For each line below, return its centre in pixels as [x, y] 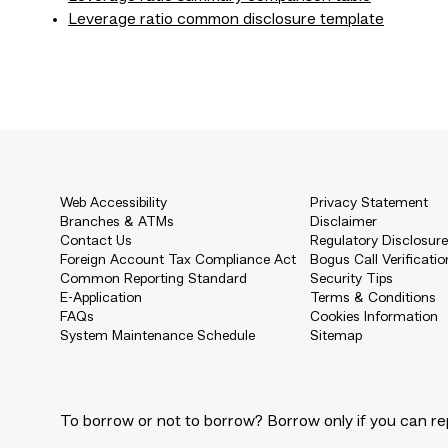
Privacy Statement [369, 203]
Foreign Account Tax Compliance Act [178, 260]
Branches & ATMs [117, 222]
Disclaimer [343, 222]
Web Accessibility [113, 203]
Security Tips [351, 279]
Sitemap [336, 336]
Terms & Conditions [373, 298]
